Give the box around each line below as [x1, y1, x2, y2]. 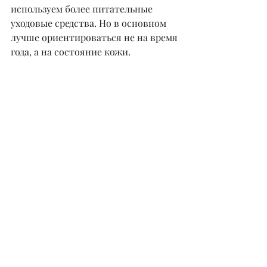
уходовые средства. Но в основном [11, 17, 169, 30]
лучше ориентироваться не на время [11, 31, 180, 44]
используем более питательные [11, 2, 155, 15]
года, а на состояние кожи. [11, 45, 131, 58]
